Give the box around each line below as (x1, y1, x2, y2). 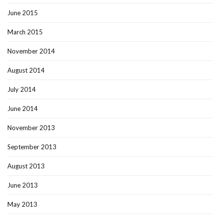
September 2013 (7, 143, 56, 151)
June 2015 (7, 9, 38, 17)
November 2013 (7, 124, 55, 132)
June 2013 (7, 181, 38, 190)
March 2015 (7, 28, 43, 36)
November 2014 (7, 47, 55, 55)
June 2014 (7, 105, 38, 113)
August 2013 (7, 162, 45, 170)
